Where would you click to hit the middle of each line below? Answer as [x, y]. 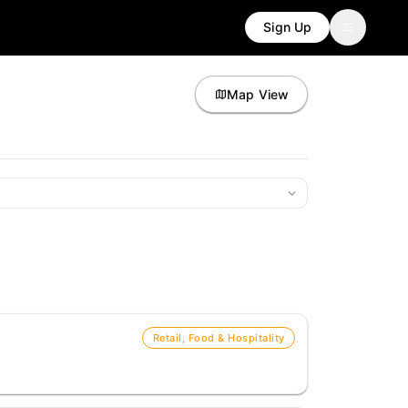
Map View [258, 94]
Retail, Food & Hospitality [219, 337]
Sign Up [287, 27]
